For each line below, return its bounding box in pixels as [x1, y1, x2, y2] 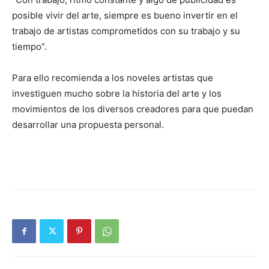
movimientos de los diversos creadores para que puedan [12, 103, 253, 115]
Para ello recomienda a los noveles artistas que [12, 72, 213, 84]
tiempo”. [12, 41, 47, 53]
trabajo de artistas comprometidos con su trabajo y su [12, 25, 240, 37]
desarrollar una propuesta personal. [12, 119, 164, 131]
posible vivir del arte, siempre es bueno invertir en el [12, 10, 238, 22]
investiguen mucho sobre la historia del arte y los [12, 88, 222, 100]
